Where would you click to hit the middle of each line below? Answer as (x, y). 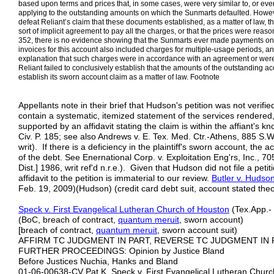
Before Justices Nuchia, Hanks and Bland (98, 261)
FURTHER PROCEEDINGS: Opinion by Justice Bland (121, 251)
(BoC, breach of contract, (68, 220)
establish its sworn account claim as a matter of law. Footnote (119, 77)
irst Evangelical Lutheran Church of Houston (144, 209)
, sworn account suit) (197, 230)
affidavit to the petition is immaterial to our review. (115, 178)
